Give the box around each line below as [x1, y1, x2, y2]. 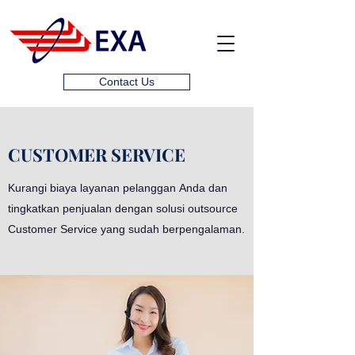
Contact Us [99, 75, 155, 88]
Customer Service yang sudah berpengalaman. [8, 223, 245, 235]
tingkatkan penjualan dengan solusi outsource [8, 202, 238, 215]
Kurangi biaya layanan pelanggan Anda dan [8, 181, 227, 194]
